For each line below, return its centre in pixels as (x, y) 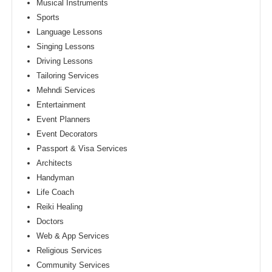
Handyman (56, 177)
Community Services (73, 265)
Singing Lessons (66, 46)
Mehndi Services (66, 90)
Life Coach (56, 192)
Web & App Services (73, 236)
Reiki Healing (60, 206)
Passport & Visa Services (82, 148)
